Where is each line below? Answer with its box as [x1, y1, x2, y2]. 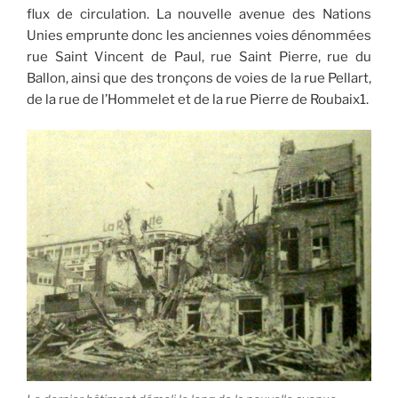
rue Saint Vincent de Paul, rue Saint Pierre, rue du [27, 48, 371, 65]
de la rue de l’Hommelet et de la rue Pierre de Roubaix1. [27, 91, 369, 107]
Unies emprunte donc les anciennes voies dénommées [27, 27, 371, 44]
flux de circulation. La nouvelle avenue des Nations [27, 5, 371, 22]
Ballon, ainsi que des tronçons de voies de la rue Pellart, [27, 69, 371, 86]
